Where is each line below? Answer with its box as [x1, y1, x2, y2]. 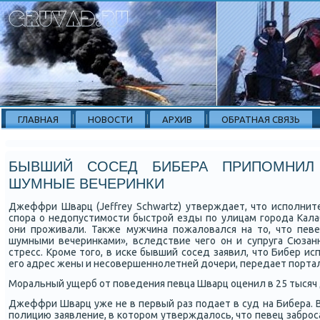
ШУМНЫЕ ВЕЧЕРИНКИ [9, 176, 164, 191]
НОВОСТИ [88, 114, 133, 124]
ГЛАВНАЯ [18, 114, 59, 124]
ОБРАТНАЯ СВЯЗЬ [221, 114, 300, 124]
